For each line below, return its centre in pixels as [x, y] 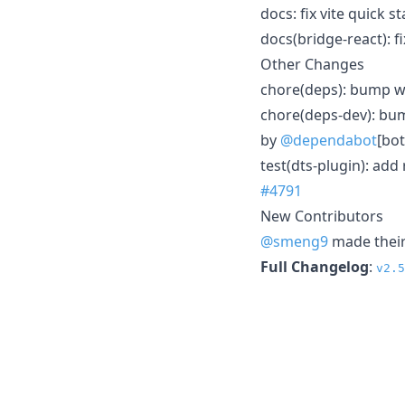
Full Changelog [315, 266]
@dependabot [329, 140]
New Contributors [322, 216]
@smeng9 [294, 241]
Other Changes [312, 64]
